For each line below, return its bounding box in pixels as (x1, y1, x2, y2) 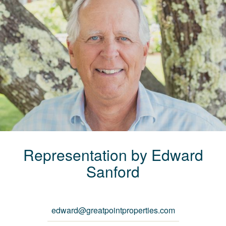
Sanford (86, 160, 140, 183)
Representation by (23, 144, 147, 166)
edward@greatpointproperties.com (51, 204, 175, 216)
